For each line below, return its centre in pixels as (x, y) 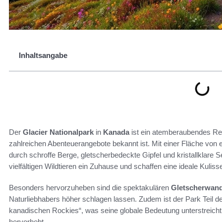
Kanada (116, 132)
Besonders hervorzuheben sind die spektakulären (90, 188)
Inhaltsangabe (43, 55)
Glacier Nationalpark (58, 132)
